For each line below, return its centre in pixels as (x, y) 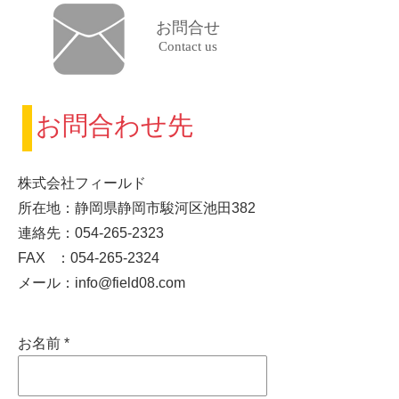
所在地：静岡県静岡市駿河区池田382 (137, 208)
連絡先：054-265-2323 (91, 233)
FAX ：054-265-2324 (89, 258)
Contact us (187, 46)
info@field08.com (130, 283)
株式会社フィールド (82, 183)
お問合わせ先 (114, 126)
